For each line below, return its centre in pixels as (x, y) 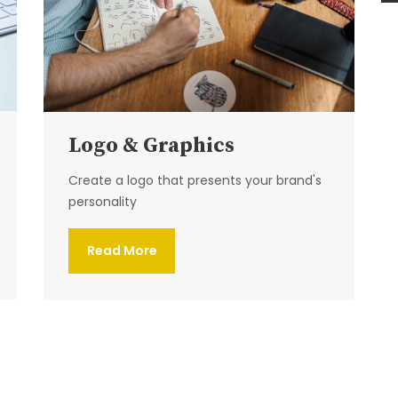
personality (103, 201)
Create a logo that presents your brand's (195, 180)
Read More (122, 250)
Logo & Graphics (151, 145)
